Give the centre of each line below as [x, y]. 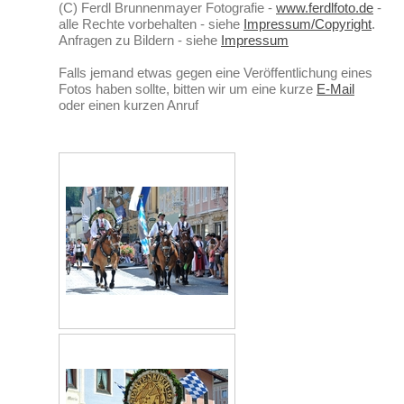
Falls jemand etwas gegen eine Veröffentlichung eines [216, 73]
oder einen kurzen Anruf [129, 106]
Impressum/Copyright [308, 24]
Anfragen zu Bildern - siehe [140, 41]
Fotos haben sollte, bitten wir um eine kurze [188, 89]
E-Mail [335, 89]
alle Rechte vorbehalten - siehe [151, 24]
